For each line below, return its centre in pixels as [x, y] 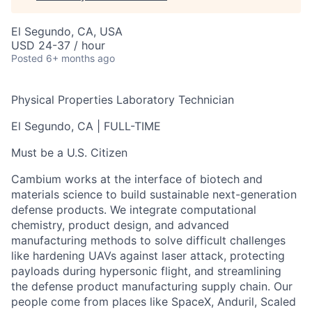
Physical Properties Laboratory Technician [123, 100]
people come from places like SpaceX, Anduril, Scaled [154, 302]
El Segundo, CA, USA [67, 31]
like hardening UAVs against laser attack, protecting [148, 256]
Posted [27, 58]
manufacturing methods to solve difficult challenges [148, 240]
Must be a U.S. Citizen [69, 153]
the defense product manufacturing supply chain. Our [152, 286]
